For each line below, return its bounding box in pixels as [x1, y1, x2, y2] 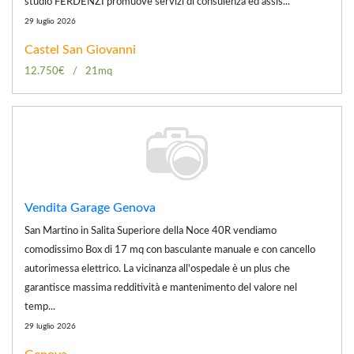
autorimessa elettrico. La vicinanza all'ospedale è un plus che [24, 263, 290, 274]
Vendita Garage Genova [24, 201, 156, 214]
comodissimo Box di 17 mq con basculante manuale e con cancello [24, 244, 315, 255]
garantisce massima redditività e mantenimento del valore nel [24, 282, 297, 293]
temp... [24, 301, 55, 312]
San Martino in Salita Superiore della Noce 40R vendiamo [24, 225, 277, 236]
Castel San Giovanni [24, 43, 136, 56]
